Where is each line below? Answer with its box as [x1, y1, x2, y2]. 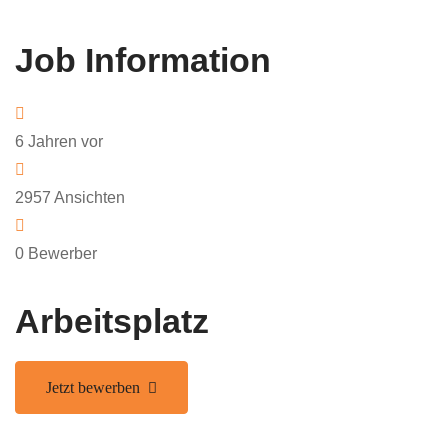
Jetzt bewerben [46, 379, 140, 397]
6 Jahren [15, 133, 77, 151]
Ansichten [51, 189, 125, 207]
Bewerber [24, 245, 97, 263]
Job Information [15, 41, 271, 80]
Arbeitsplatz [15, 302, 209, 341]
